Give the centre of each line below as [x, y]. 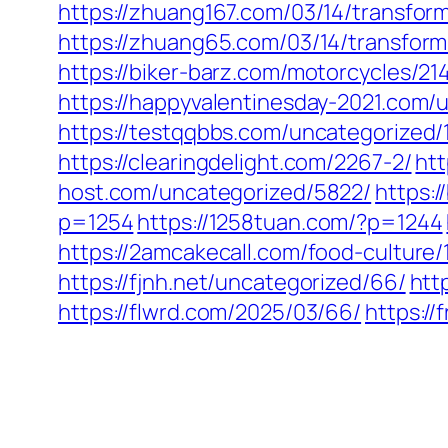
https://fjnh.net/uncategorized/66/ [232, 282]
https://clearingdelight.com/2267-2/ [235, 162]
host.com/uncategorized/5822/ [215, 192]
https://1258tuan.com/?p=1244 [290, 222]
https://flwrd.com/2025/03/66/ [210, 312]
